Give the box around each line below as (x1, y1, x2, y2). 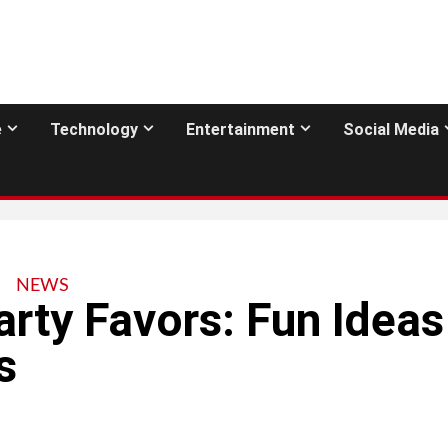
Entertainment (186, 120, 295, 139)
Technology (50, 120, 138, 139)
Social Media (343, 120, 439, 139)
